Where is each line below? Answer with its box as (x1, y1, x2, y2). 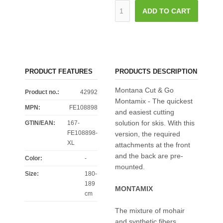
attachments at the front (114, 141, 190, 149)
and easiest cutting (114, 108, 174, 116)
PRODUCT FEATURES (25, 68, 93, 75)
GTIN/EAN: (25, 119, 55, 126)
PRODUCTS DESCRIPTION (114, 68, 197, 75)
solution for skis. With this (114, 119, 195, 127)
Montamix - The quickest (114, 97, 193, 105)
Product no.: (25, 89, 59, 96)
